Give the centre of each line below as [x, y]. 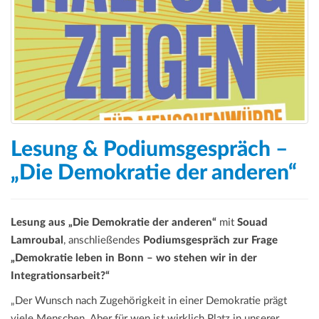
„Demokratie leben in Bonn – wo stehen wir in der [134, 258]
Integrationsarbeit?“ [60, 276]
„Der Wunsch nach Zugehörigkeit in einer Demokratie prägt [149, 301]
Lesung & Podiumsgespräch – [149, 150]
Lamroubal [37, 241]
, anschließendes [103, 241]
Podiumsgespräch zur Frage [210, 241]
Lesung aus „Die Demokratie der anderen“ [114, 223]
